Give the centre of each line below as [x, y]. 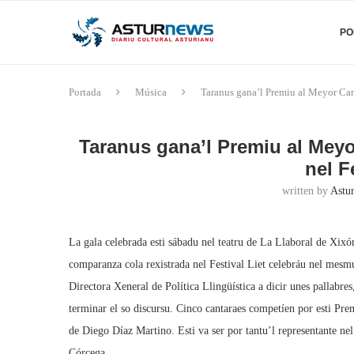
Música [151, 92]
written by [307, 191]
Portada [85, 92]
